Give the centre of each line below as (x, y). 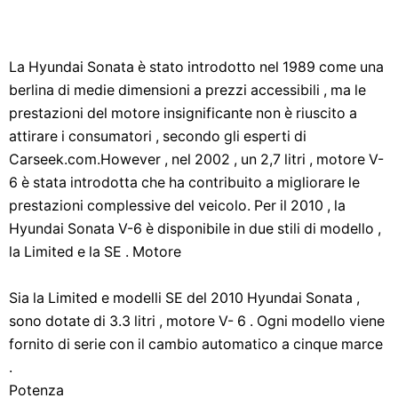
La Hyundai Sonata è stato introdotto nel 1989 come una (196, 67)
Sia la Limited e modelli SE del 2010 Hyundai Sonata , (184, 298)
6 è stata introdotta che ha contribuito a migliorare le (184, 183)
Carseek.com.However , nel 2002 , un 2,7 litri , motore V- (196, 159)
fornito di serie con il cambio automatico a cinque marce (196, 344)
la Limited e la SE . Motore (95, 252)
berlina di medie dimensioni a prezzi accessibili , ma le (187, 90)
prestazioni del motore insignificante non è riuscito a (183, 113)
